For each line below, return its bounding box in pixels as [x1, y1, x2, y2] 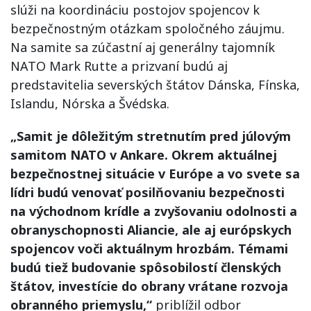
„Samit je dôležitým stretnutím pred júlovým [10, 128, 291, 144]
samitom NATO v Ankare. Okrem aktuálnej [10, 146, 277, 163]
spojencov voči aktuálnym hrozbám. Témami [10, 240, 288, 257]
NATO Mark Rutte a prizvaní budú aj [10, 58, 228, 74]
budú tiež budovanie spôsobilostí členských [10, 259, 281, 276]
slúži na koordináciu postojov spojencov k [10, 1, 260, 18]
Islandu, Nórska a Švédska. [10, 95, 169, 112]
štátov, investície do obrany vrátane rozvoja [10, 278, 288, 294]
